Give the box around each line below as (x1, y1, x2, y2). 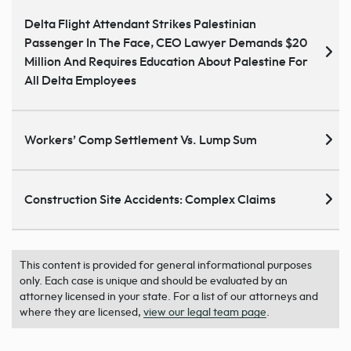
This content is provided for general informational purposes (20, 259, 312, 271)
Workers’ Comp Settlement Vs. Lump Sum (24, 133, 257, 147)
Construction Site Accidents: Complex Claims (24, 193, 276, 206)
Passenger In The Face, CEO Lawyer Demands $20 (24, 36, 307, 49)
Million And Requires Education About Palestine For (24, 55, 308, 68)
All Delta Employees (24, 74, 136, 87)
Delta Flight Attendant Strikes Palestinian (24, 17, 256, 31)
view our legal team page (143, 306, 266, 318)
